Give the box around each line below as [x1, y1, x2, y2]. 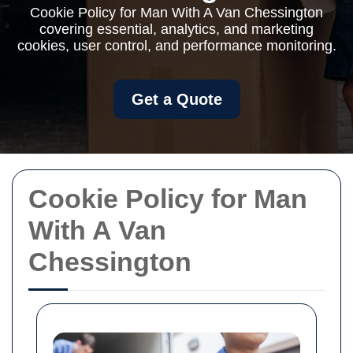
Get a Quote [131, 91, 222, 108]
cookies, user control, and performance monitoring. [17, 38, 336, 54]
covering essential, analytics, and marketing [39, 21, 314, 37]
